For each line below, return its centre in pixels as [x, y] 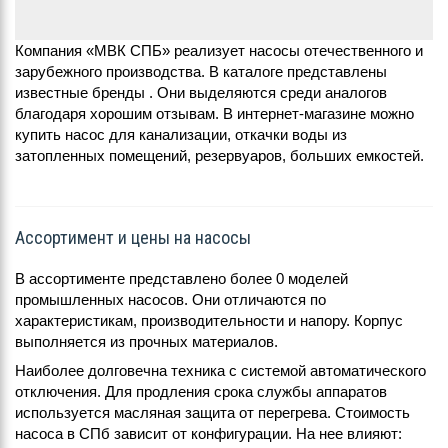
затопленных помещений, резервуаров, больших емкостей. [219, 155]
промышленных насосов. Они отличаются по [170, 299]
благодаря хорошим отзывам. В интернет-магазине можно [214, 113]
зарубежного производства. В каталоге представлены [201, 71]
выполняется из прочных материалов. [146, 341]
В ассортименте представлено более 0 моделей [181, 278]
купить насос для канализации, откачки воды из [181, 134]
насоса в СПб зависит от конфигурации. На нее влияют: [208, 433]
